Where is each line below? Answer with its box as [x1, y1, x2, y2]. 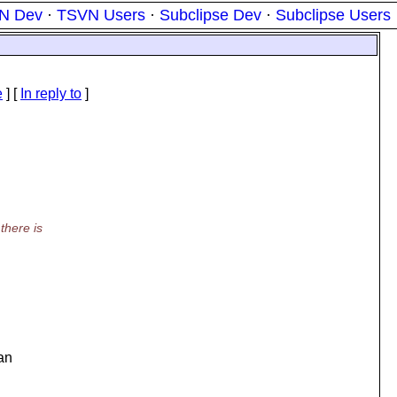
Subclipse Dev [160, 6, 261, 24]
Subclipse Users [276, 6, 391, 24]
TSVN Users [57, 6, 145, 24]
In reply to [20, 86, 82, 101]
